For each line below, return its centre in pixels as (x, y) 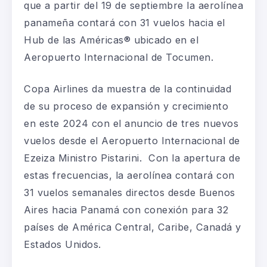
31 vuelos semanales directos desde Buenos (130, 192)
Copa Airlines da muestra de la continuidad (128, 89)
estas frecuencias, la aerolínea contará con (129, 175)
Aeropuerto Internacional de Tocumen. (119, 57)
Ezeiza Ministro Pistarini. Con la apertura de (132, 158)
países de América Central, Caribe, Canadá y (133, 227)
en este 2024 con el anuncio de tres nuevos (131, 123)
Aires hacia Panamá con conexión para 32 (126, 209)
